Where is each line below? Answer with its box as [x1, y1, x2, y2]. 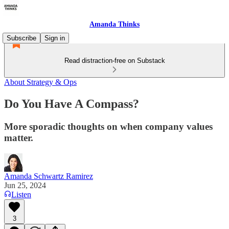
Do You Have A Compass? [4, 97, 139, 110]
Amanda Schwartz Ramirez [4, 171, 93, 180]
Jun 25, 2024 [4, 180, 46, 190]
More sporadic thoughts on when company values [4, 121, 213, 132]
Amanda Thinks [89, 20, 140, 28]
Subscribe [7, 34, 36, 42]
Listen [11, 190, 31, 199]
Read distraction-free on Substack [64, 57, 165, 64]
